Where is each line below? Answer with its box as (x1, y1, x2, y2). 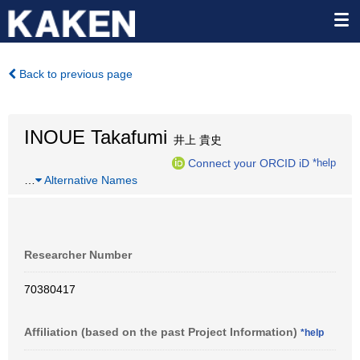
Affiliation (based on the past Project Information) (24, 325, 301, 338)
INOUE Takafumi (24, 126, 167, 148)
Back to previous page (16, 67, 133, 80)
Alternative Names (42, 174, 137, 186)
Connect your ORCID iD (188, 156, 309, 170)
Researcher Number (24, 248, 132, 261)
